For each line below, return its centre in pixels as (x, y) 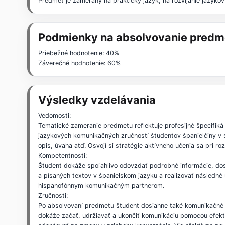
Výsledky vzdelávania (97, 100)
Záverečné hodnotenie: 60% (80, 63)
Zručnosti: (53, 196)
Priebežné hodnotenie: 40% (79, 53)
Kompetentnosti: (63, 156)
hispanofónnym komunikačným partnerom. (101, 186)
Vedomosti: (55, 116)
